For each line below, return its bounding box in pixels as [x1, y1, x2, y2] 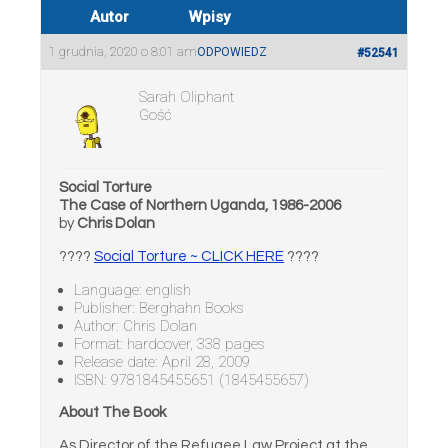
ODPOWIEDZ [197, 45, 267, 59]
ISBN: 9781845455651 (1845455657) [74, 371, 309, 389]
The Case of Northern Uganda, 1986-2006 [59, 198, 341, 213]
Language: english [74, 281, 191, 299]
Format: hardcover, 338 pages [74, 335, 265, 353]
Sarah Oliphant [139, 88, 234, 106]
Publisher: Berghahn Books [74, 299, 244, 317]
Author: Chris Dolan [74, 317, 197, 335]
